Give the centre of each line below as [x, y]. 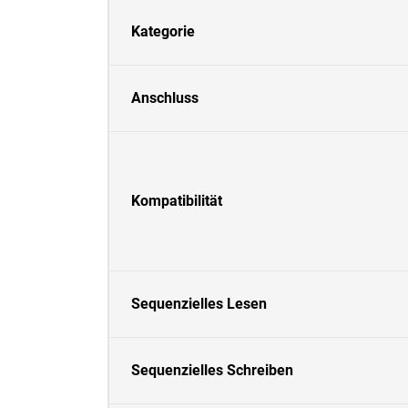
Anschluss [165, 98]
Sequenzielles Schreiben [212, 370]
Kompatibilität [177, 201]
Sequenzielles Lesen [199, 304]
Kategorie [163, 31]
